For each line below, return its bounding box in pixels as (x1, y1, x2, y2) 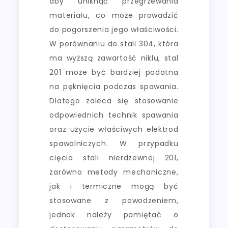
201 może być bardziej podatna (49, 67, 179, 77)
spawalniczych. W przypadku (49, 138, 179, 149)
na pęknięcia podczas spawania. (49, 81, 179, 92)
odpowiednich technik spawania (49, 109, 179, 120)
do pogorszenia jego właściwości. (49, 24, 179, 35)
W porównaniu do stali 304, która (49, 38, 179, 49)
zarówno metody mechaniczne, (49, 166, 179, 177)
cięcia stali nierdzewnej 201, (49, 152, 179, 163)
